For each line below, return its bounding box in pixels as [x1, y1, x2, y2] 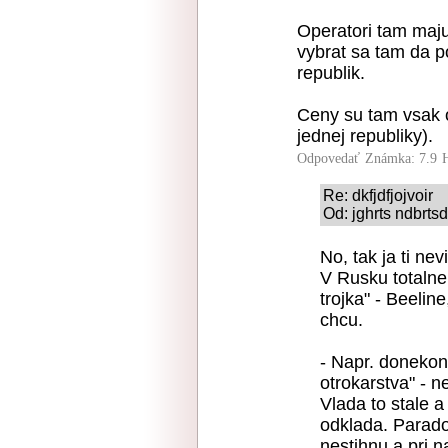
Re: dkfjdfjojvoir [323, 187, 433, 204]
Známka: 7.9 [365, 151, 437, 166]
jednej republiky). [297, 126, 433, 146]
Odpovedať [297, 151, 360, 166]
